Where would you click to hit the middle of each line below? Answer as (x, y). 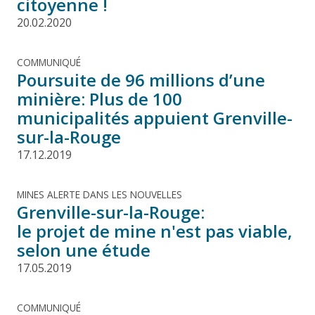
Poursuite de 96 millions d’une (141, 79)
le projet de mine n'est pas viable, (155, 231)
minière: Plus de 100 (99, 98)
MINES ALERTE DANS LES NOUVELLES (99, 194)
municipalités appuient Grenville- (155, 117)
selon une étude (84, 250)
